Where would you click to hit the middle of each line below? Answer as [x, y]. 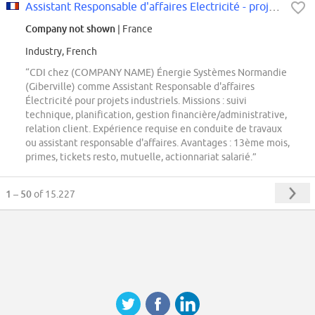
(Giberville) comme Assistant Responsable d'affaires [140, 87]
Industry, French [61, 52]
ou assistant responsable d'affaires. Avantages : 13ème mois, [157, 143]
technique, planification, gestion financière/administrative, [156, 115]
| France [134, 29]
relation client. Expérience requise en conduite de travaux [154, 129]
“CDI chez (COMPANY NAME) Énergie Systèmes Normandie [156, 73]
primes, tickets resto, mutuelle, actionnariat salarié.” [141, 157]
